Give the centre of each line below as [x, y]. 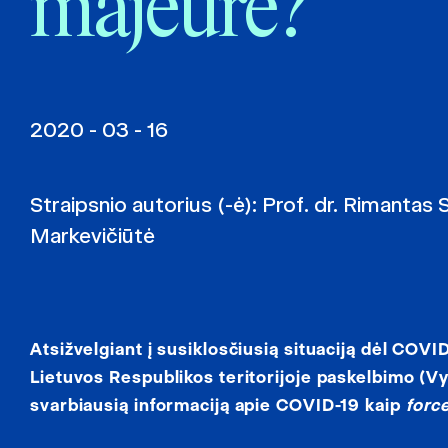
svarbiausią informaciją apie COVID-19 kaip [218, 405]
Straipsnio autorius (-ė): [146, 204]
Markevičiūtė [92, 235]
